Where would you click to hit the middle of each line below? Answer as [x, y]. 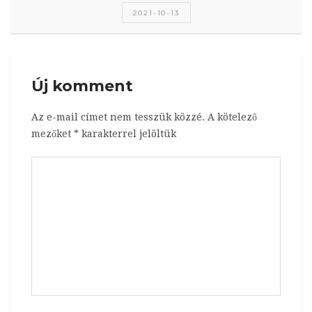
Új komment [82, 86]
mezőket [53, 133]
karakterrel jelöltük [127, 133]
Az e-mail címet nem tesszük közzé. [118, 117]
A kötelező [232, 117]
